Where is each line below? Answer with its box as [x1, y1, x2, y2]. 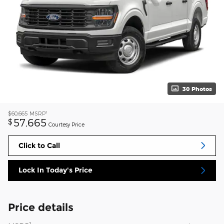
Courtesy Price [48, 120, 84, 127]
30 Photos [182, 85, 212, 92]
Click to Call [18, 140, 60, 150]
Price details [8, 200, 73, 213]
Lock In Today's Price [18, 165, 92, 175]
